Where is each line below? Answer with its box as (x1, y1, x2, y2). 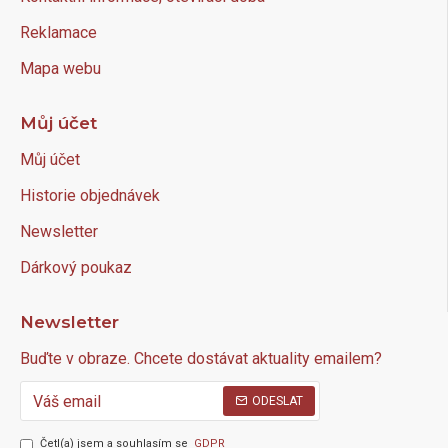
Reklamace (20, 23, 97, 43)
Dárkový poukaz (20, 258, 132, 278)
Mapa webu (20, 59, 101, 79)
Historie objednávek (20, 186, 160, 206)
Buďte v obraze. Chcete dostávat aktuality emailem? (20, 349, 382, 369)
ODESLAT (252, 394, 303, 409)
